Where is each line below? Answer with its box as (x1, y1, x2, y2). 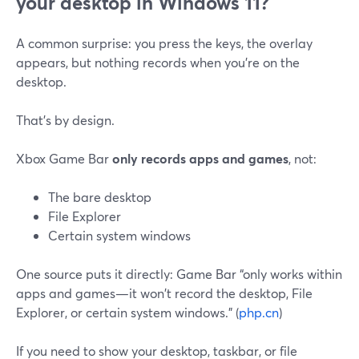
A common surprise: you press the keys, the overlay (16, 34, 313, 51)
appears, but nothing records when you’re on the (16, 54, 300, 71)
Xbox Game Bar (16, 150, 112, 167)
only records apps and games (112, 150, 288, 167)
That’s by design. (16, 111, 115, 128)
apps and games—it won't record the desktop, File (16, 284, 313, 301)
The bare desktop (48, 188, 151, 205)
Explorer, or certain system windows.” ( (16, 304, 239, 321)
